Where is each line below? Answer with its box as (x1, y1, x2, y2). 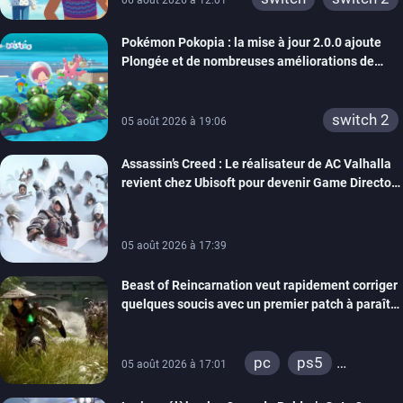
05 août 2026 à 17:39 (121, 239, 227, 253)
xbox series (254, 378, 331, 397)
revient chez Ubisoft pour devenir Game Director (121, 175, 396, 191)
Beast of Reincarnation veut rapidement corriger (121, 278, 398, 293)
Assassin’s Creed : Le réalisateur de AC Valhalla (121, 157, 391, 172)
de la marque (121, 194, 196, 210)
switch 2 (332, 111, 390, 130)
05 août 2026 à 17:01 (121, 358, 227, 372)
